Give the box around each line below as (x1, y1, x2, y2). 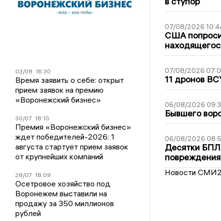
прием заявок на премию (15, 85, 104, 95)
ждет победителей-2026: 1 (15, 132, 115, 142)
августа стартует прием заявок (15, 142, 129, 152)
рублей (15, 208, 41, 219)
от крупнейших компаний (15, 151, 104, 162)
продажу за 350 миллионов (15, 198, 114, 209)
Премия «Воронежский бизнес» (15, 122, 132, 132)
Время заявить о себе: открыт (15, 75, 124, 85)
